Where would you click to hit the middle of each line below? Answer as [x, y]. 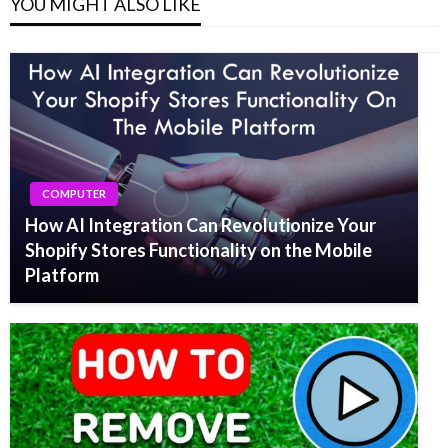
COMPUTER [74, 193]
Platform [62, 274]
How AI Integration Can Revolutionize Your [200, 224]
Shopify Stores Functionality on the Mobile [198, 249]
